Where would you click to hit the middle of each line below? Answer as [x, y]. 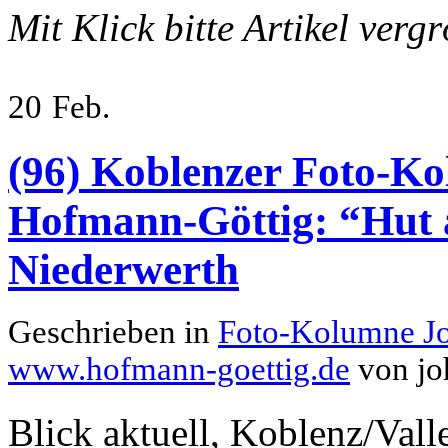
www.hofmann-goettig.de [179, 369]
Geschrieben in [113, 332]
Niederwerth [123, 270]
